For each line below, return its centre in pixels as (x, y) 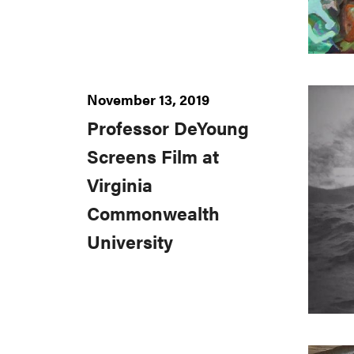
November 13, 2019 (148, 99)
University (130, 241)
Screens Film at (153, 156)
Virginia (120, 185)
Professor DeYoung (168, 128)
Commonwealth (153, 213)
